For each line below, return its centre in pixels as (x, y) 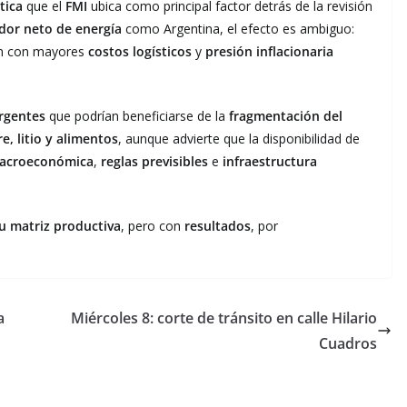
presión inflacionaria (269, 51)
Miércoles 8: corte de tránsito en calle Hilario (224, 318)
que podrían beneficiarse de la (137, 115)
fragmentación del (286, 115)
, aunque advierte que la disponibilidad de (239, 138)
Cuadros (348, 343)
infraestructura (270, 161)
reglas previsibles (154, 161)
